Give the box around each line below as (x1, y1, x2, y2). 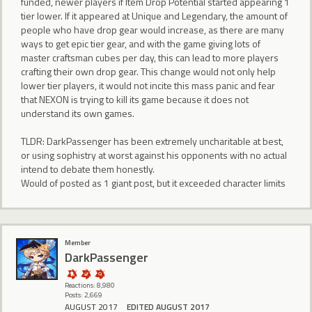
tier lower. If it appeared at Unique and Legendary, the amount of (21, 8, 288, 23)
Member (65, 237, 91, 249)
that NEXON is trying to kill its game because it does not (21, 91, 249, 107)
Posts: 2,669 (65, 290, 102, 301)
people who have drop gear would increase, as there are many (21, 22, 284, 37)
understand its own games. (21, 105, 134, 120)
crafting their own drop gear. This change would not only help (21, 63, 276, 79)
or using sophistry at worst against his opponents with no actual (21, 147, 287, 162)
